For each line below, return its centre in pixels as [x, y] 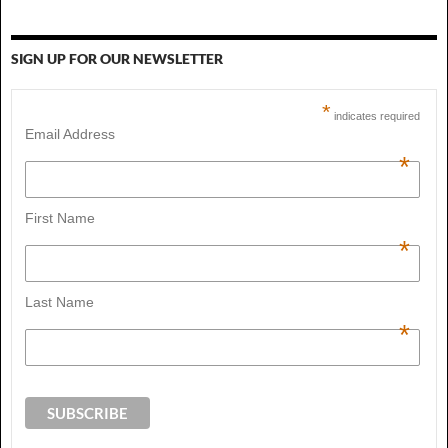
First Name [59, 218]
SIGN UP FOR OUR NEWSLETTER [117, 58]
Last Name [59, 302]
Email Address [69, 133]
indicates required [375, 115]
